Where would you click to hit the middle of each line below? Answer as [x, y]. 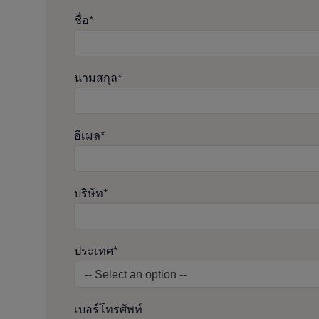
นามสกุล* [98, 78]
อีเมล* [90, 135]
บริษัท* [91, 193]
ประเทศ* [96, 251]
